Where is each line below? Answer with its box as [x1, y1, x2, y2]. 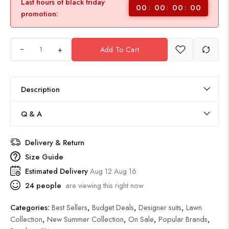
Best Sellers [52, 201, 87, 213]
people [34, 179, 61, 191]
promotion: [21, 8, 58, 19]
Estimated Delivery [25, 165, 90, 176]
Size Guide [25, 151, 63, 162]
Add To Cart [100, 44, 140, 55]
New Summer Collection [47, 213, 124, 224]
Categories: [10, 201, 52, 213]
